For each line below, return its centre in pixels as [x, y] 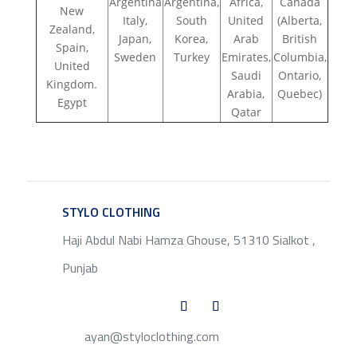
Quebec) [300, 94]
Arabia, [246, 94]
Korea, [192, 39]
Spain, [72, 48]
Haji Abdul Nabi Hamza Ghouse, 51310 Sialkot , [188, 240]
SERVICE [184, 212]
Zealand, [72, 29]
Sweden [135, 57]
